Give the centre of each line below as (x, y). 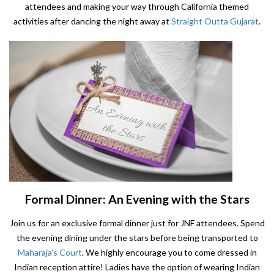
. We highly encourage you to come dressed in (169, 253)
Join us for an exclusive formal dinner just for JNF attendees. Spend (137, 223)
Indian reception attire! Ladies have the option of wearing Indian (137, 267)
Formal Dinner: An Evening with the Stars (137, 199)
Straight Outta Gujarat (215, 21)
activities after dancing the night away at (92, 21)
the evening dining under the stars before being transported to (137, 238)
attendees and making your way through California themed (137, 7)
